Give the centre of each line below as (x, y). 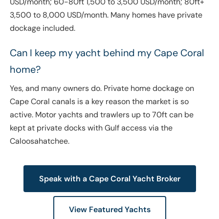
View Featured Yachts (109, 210)
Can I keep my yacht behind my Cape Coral (107, 53)
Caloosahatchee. (40, 141)
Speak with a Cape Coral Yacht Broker (109, 179)
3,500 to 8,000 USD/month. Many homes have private (106, 15)
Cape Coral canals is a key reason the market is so (99, 102)
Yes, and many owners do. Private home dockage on (102, 88)
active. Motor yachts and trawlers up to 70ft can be (102, 115)
